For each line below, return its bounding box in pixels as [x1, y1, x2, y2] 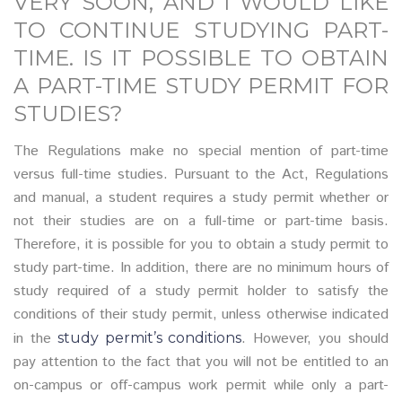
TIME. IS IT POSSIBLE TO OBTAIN [13, 45, 389, 71]
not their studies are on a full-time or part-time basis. [13, 211, 389, 232]
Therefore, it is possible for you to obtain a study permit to [13, 234, 389, 255]
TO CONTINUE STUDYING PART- [13, 17, 389, 43]
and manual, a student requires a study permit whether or [13, 188, 389, 208]
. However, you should [241, 328, 389, 349]
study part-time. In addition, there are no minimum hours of [13, 258, 389, 278]
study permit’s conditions [50, 329, 242, 346]
